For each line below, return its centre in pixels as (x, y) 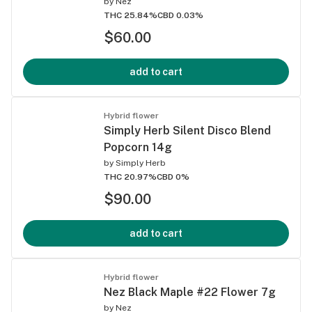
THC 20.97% (130, 177)
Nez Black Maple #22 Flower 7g (190, 292)
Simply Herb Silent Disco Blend (187, 130)
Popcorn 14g (138, 147)
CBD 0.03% (180, 15)
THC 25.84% (131, 15)
